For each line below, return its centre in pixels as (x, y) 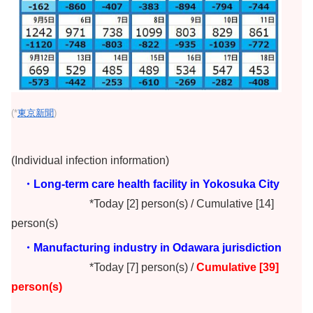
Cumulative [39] (238, 267)
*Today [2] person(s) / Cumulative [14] (143, 204)
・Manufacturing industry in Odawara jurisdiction (146, 247)
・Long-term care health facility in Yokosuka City (145, 184)
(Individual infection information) (90, 160)
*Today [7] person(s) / (104, 267)
